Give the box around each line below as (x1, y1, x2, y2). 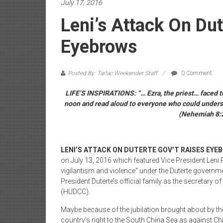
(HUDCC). (61, 188, 90, 196)
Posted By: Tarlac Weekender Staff (68, 70, 157, 77)
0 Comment (180, 70, 212, 77)
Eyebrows (61, 36, 137, 57)
